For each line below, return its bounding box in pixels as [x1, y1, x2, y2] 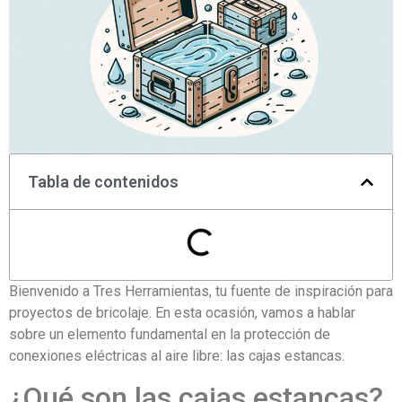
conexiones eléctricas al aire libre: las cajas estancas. [9, 347, 345, 365]
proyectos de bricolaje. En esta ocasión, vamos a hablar [9, 304, 355, 322]
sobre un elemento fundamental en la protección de [9, 326, 330, 344]
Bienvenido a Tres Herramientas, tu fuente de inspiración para [9, 283, 393, 301]
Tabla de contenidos [28, 172, 179, 192]
